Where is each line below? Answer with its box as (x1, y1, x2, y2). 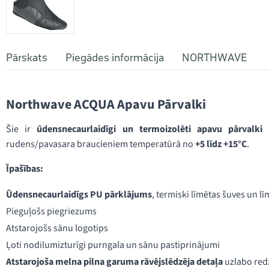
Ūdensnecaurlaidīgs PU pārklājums (6, 188, 152, 201)
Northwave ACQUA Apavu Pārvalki (6, 95, 206, 114)
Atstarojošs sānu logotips (6, 222, 108, 235)
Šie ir (6, 122, 37, 136)
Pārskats (6, 51, 47, 64)
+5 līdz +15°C (195, 138, 247, 151)
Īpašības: (6, 162, 43, 175)
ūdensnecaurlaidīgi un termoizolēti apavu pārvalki (37, 122, 263, 136)
